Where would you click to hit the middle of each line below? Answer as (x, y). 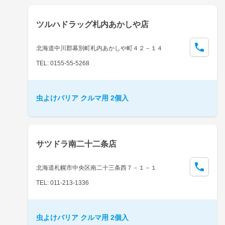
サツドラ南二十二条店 (76, 144)
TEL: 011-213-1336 (63, 183)
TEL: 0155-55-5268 (63, 63)
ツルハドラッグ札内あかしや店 (92, 24)
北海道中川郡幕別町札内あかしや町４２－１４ (99, 48)
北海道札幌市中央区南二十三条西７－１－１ (96, 167)
